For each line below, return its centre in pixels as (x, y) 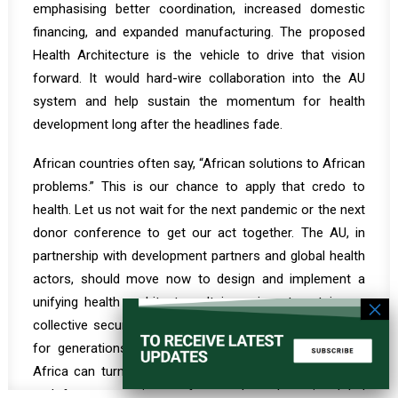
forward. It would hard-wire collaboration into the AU (199, 78)
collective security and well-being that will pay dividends (199, 325)
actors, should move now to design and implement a (199, 279)
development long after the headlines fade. (158, 124)
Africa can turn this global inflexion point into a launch (199, 371)
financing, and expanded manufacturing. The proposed (199, 32)
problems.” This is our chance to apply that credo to (199, 187)
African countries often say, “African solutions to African (199, 163)
